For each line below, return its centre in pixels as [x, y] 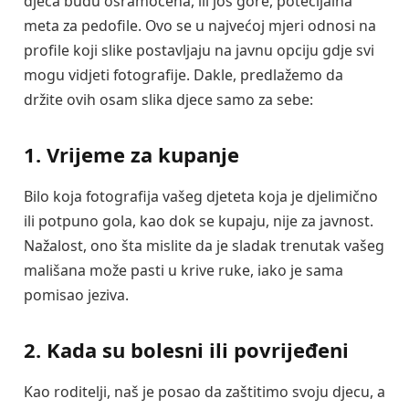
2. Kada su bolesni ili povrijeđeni [186, 349]
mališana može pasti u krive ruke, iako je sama [184, 271]
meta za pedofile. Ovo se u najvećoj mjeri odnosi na [200, 26]
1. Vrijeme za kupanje [131, 154]
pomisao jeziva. [76, 295]
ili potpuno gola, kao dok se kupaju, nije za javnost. [199, 221]
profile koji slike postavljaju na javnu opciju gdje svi [199, 50]
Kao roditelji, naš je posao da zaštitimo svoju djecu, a [204, 392]
